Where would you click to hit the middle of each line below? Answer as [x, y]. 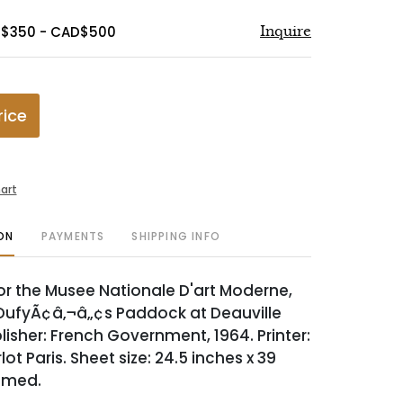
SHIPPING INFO [176, 236]
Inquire [286, 31]
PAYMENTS [73, 236]
